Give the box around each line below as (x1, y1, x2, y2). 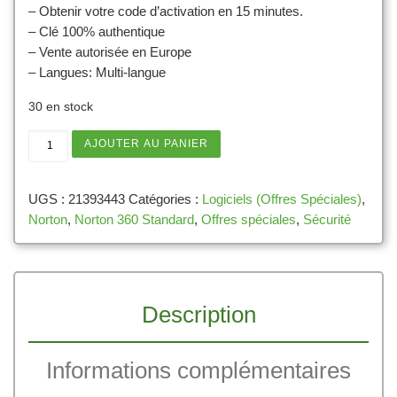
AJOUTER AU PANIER (84, 136, 209, 150)
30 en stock (28, 99, 93, 113)
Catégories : (128, 191, 202, 206)
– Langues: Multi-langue (28, 64, 166, 80)
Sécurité (303, 211, 351, 227)
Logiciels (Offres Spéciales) (202, 191, 362, 206)
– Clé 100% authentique (28, 23, 165, 39)
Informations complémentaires (46, 358, 351, 384)
